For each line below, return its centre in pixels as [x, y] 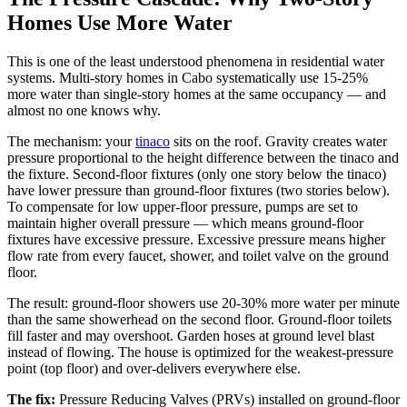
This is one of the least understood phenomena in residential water [196, 61]
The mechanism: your [71, 141]
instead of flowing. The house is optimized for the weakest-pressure [200, 352]
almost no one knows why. [84, 110]
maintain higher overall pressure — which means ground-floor [185, 223]
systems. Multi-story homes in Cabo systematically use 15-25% [188, 77]
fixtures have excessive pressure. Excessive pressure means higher [196, 239]
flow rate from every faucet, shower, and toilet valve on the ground [198, 255]
